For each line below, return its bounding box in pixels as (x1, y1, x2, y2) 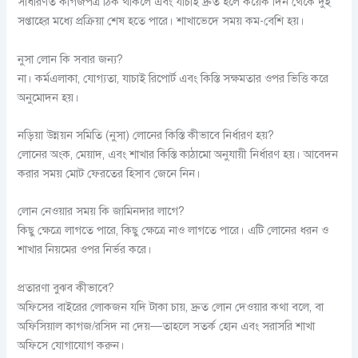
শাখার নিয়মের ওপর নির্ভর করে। (18, 242, 153, 257)
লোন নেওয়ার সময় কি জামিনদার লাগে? (18, 204, 185, 219)
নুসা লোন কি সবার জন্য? (18, 51, 124, 66)
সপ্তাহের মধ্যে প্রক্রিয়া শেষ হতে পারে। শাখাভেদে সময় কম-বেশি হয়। (18, 14, 305, 29)
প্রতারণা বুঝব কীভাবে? (18, 280, 115, 295)
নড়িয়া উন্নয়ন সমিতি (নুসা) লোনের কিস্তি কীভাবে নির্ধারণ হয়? (18, 127, 275, 142)
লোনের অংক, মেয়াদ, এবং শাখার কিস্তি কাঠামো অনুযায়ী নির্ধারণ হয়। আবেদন (18, 146, 339, 161)
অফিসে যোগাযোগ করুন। (18, 337, 125, 352)
